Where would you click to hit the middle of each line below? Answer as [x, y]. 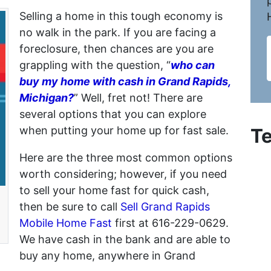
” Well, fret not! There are [138, 97]
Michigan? [47, 97]
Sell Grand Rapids [165, 206]
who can [193, 65]
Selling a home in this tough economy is [121, 16]
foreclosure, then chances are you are [116, 48]
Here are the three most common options [126, 157]
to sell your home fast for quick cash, [114, 190]
